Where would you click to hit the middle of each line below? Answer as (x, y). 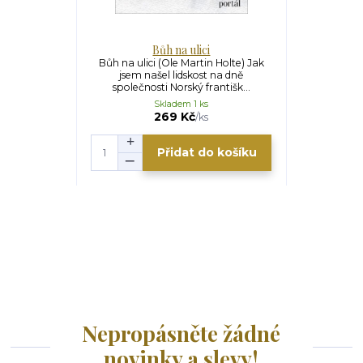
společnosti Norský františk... (181, 87)
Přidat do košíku (207, 153)
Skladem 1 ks (181, 104)
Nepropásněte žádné (181, 333)
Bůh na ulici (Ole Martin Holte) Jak (181, 62)
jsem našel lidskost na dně (181, 75)
